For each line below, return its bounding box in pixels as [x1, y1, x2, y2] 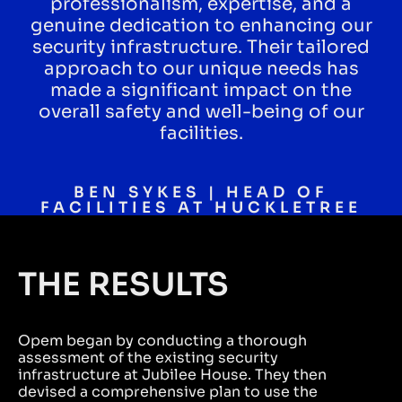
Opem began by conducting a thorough [18, 331, 307, 351]
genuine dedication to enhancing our [30, 14, 372, 38]
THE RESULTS [18, 265, 229, 305]
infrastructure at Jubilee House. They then [18, 365, 327, 385]
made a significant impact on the [50, 79, 352, 102]
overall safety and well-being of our [38, 100, 364, 124]
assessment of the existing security [18, 348, 278, 368]
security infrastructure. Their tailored [32, 36, 370, 59]
